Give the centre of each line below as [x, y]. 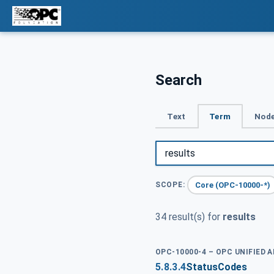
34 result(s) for [189, 217]
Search [179, 80]
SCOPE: [170, 185]
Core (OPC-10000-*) [233, 185]
